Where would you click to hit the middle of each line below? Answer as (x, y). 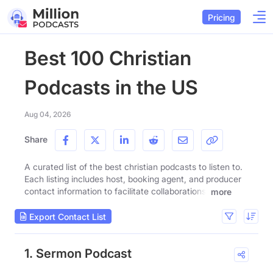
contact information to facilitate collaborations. (116, 191)
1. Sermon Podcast (78, 254)
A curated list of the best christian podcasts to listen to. (133, 167)
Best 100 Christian (108, 58)
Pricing (222, 17)
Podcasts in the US (111, 87)
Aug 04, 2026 (48, 114)
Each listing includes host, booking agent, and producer (133, 179)
